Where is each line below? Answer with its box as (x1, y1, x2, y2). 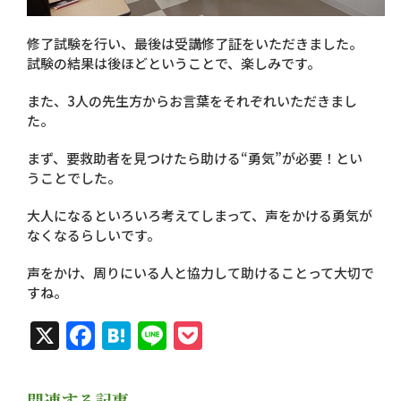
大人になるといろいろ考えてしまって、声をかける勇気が (27, 205, 372, 225)
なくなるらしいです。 (27, 225, 160, 244)
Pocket (202, 314, 297, 356)
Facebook (95, 314, 228, 356)
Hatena (131, 314, 229, 356)
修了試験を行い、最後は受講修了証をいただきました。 (27, 33, 363, 53)
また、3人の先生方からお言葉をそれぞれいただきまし (27, 90, 357, 110)
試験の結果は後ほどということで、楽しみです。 (27, 53, 320, 73)
